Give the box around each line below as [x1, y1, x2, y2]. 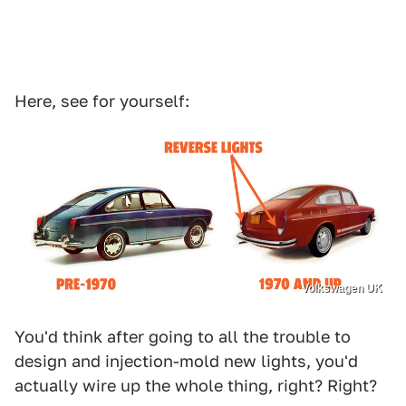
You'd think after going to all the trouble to [14, 326, 351, 346]
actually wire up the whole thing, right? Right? [14, 375, 377, 395]
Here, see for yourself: [14, 91, 189, 111]
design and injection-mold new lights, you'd [14, 351, 358, 371]
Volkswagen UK [302, 281, 382, 295]
